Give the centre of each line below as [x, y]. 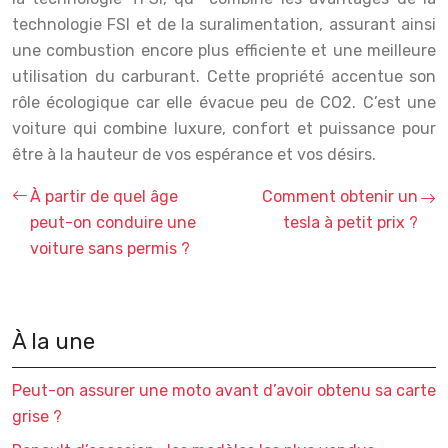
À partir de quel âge [104, 196]
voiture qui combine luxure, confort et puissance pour [224, 128]
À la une [53, 341]
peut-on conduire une [113, 222]
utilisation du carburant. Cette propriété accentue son [224, 76]
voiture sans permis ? [110, 248]
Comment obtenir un [340, 196]
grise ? [37, 416]
